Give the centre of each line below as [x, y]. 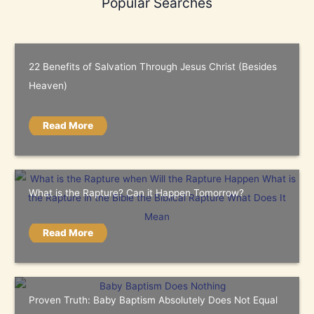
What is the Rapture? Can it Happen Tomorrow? [137, 192]
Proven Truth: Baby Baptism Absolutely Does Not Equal [153, 300]
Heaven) [48, 85]
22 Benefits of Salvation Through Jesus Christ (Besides [153, 66]
